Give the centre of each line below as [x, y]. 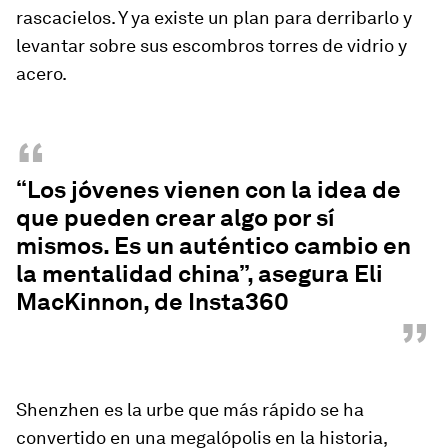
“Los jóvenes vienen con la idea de [208, 190]
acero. [41, 74]
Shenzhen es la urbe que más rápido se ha [190, 410]
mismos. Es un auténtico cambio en [213, 246]
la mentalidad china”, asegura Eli [199, 274]
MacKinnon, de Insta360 [152, 302]
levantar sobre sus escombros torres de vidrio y [211, 46]
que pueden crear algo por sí [175, 218]
